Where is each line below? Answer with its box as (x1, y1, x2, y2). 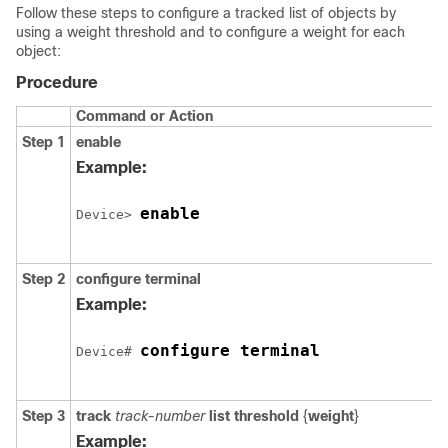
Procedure (16, 74, 98, 91)
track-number (115, 408, 205, 424)
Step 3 (22, 408, 65, 424)
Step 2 (22, 271, 65, 287)
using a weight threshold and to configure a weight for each (16, 24, 405, 40)
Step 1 (22, 134, 65, 150)
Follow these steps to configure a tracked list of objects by (16, 5, 396, 21)
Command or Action (76, 108, 213, 124)
